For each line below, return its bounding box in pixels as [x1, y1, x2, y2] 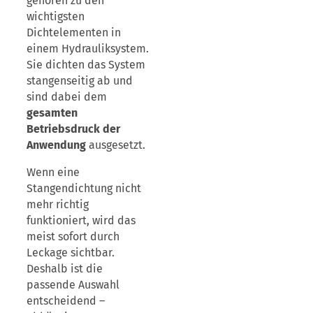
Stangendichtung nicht [27, 182, 141, 196]
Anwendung [27, 138, 86, 152]
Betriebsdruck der [27, 122, 120, 136]
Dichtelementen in [27, 26, 121, 40]
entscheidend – [27, 294, 105, 308]
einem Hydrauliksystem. [27, 42, 149, 56]
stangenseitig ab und [27, 74, 133, 88]
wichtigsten [27, 10, 85, 24]
